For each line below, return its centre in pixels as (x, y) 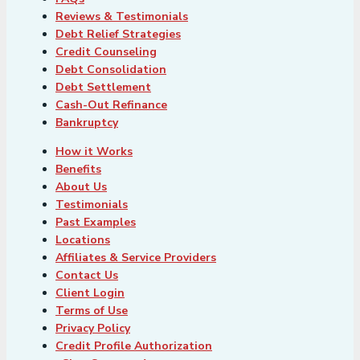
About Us (81, 187)
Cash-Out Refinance (111, 105)
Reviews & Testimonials (122, 17)
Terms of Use (92, 311)
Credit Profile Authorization (134, 346)
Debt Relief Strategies (118, 35)
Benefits (78, 170)
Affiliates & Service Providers (136, 258)
